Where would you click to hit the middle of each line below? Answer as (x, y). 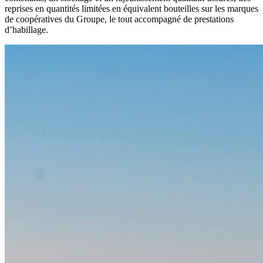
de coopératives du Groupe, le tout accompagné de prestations (119, 19)
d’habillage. (26, 30)
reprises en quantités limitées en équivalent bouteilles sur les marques (131, 9)
